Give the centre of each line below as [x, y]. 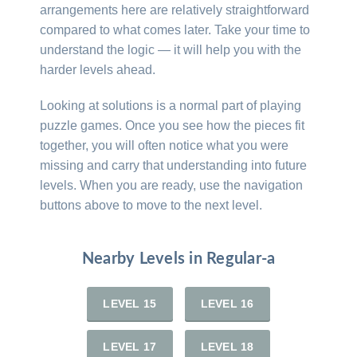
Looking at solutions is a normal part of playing [171, 105]
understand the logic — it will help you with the [171, 49]
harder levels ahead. [98, 69]
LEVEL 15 [130, 303]
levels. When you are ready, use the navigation [171, 185]
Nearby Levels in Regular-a [178, 259]
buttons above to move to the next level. [151, 205]
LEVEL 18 [227, 346]
